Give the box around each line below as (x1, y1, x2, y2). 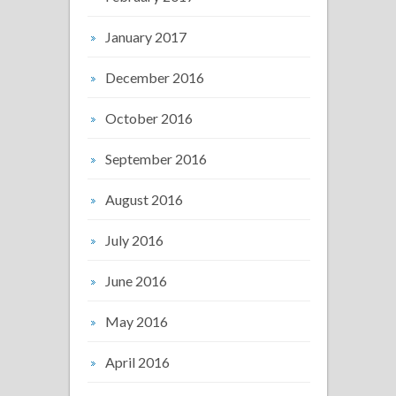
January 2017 (105, 27, 187, 45)
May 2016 (105, 312, 168, 330)
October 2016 (105, 109, 193, 126)
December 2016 (105, 68, 204, 86)
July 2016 (105, 231, 164, 248)
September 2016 (105, 149, 207, 167)
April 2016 (105, 353, 170, 370)
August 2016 (105, 190, 183, 208)
